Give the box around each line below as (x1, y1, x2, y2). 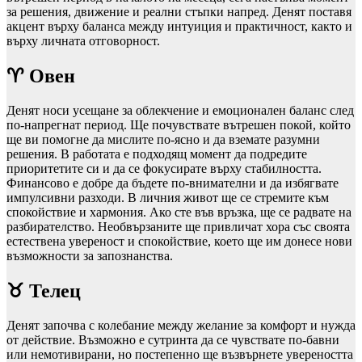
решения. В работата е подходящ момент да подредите (6, 146, 307, 161)
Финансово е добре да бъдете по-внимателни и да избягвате (6, 175, 339, 190)
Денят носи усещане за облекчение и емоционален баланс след (6, 103, 354, 117)
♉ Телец (6, 280, 81, 301)
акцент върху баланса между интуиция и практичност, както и (6, 19, 352, 34)
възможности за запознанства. (6, 248, 173, 263)
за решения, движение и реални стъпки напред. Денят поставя (6, 5, 351, 19)
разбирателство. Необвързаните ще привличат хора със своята (6, 219, 350, 234)
